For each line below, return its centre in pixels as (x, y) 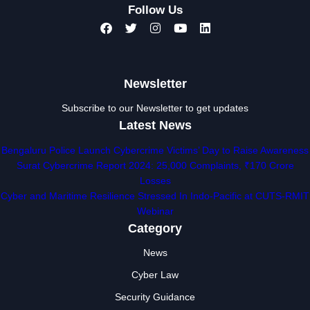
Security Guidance (155, 297)
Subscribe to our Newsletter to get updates (155, 108)
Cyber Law (155, 274)
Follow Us (155, 10)
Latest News (155, 125)
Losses (155, 180)
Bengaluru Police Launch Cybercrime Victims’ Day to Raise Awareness (155, 150)
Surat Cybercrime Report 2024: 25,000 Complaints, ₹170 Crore (155, 165)
